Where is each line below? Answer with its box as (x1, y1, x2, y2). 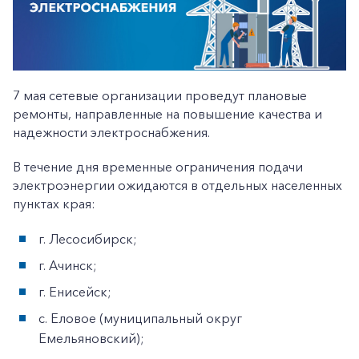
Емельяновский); (38, 329, 144, 346)
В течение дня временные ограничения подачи (13, 158, 303, 175)
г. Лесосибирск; (38, 230, 137, 247)
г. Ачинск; (38, 256, 97, 273)
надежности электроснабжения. (13, 123, 210, 140)
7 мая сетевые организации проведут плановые (13, 87, 307, 103)
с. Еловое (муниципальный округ (38, 309, 242, 326)
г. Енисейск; (38, 283, 111, 300)
